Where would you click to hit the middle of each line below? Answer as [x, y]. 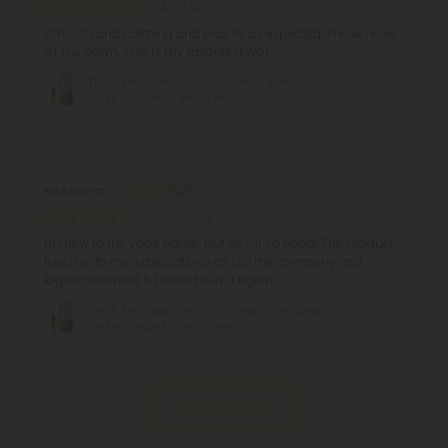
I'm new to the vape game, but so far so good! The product [219, 244]
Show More [224, 407]
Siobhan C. [75, 191]
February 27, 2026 [213, 218]
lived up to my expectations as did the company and [203, 262]
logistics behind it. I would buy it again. [159, 280]
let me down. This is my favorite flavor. [157, 52]
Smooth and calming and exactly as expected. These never [221, 34]
